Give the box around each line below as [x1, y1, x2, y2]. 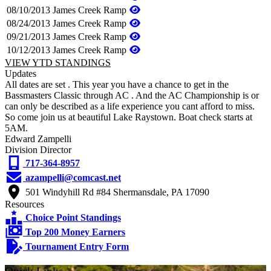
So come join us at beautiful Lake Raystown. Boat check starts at [5, 111, 252, 122]
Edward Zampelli [5, 133, 71, 144]
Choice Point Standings [25, 212, 121, 223]
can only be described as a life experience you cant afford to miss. [5, 100, 255, 111]
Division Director [5, 144, 71, 155]
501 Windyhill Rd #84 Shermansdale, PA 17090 [25, 186, 209, 197]
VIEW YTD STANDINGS [5, 57, 111, 68]
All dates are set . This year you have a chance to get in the [5, 79, 229, 90]
